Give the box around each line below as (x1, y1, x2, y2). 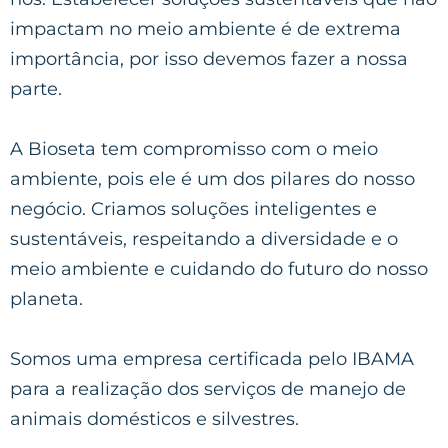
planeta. (10, 287, 83, 310)
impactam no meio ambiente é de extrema (10, 17, 401, 40)
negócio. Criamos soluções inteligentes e (10, 197, 377, 220)
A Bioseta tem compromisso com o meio (10, 137, 378, 160)
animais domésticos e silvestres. (10, 407, 299, 430)
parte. (10, 77, 62, 100)
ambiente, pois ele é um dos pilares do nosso (10, 167, 415, 190)
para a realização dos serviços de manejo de (10, 377, 406, 400)
